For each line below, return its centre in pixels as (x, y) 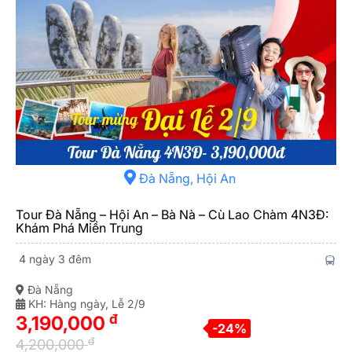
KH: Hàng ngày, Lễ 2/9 (85, 304)
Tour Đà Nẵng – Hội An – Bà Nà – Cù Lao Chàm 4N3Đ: (172, 215)
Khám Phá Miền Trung (79, 228)
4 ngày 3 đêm (53, 259)
